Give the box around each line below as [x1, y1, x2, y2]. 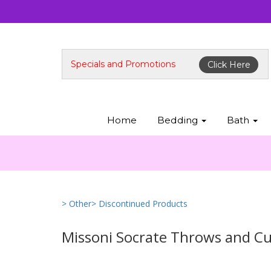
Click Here [207, 59, 250, 70]
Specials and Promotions [71, 59, 175, 70]
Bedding [157, 114, 200, 126]
